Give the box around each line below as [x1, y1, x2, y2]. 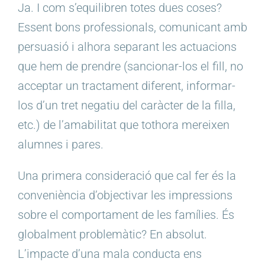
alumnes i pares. [18, 137, 104, 152]
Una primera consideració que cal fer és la [18, 169, 236, 183]
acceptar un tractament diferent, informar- [18, 79, 235, 93]
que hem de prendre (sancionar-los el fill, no [18, 59, 243, 74]
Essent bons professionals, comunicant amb [18, 20, 247, 35]
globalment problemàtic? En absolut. [18, 227, 207, 242]
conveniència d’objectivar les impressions [18, 188, 232, 203]
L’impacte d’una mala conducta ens [18, 247, 202, 261]
